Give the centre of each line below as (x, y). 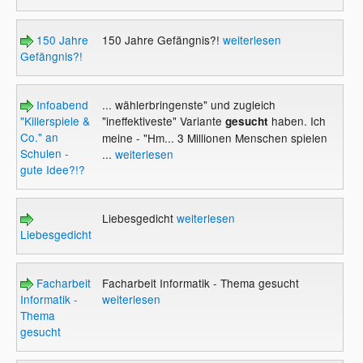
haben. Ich (297, 120)
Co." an (40, 137)
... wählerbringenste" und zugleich (188, 104)
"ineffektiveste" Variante (162, 120)
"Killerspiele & (56, 120)
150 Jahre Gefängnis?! (162, 39)
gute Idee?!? (53, 169)
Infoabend (61, 104)
